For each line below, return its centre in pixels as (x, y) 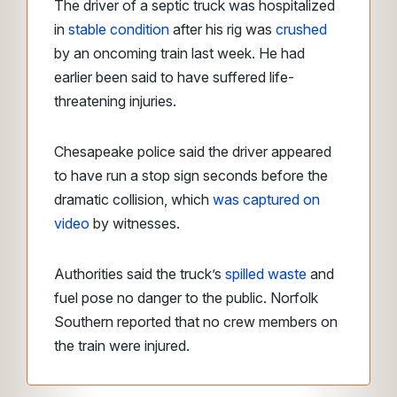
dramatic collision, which (133, 199)
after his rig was (222, 29)
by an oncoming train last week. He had (179, 53)
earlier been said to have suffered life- (174, 77)
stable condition (119, 29)
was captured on (266, 199)
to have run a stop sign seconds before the (191, 175)
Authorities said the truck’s (140, 274)
